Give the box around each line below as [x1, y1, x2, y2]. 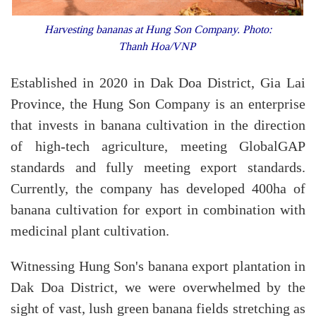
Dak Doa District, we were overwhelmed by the [11, 279, 305, 296]
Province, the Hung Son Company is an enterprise [11, 96, 305, 112]
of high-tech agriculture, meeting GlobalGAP [11, 138, 305, 154]
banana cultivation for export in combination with [11, 202, 305, 218]
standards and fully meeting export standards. [11, 159, 305, 176]
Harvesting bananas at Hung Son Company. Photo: [44, 22, 272, 36]
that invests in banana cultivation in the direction [11, 117, 305, 133]
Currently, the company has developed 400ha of [11, 181, 305, 197]
